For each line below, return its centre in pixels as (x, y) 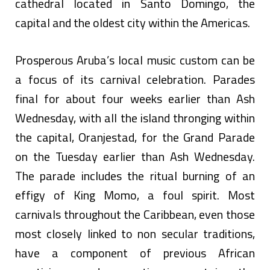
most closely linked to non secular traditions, (135, 233)
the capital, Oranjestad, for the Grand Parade (135, 137)
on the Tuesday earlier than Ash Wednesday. (135, 156)
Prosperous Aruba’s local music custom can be (135, 60)
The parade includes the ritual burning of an (135, 175)
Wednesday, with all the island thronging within (135, 118)
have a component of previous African (135, 253)
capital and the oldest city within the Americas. (133, 22)
